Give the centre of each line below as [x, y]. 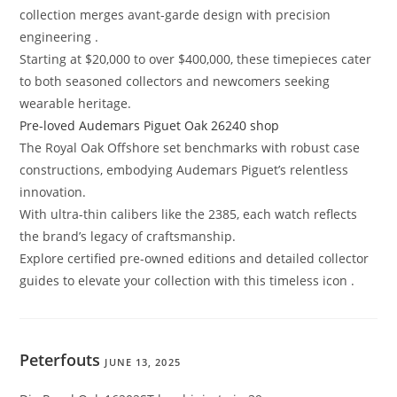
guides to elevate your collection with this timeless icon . [187, 281]
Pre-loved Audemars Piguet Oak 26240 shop [150, 126]
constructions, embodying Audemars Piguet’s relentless [184, 170]
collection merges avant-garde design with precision [175, 15]
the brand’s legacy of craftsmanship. [128, 237]
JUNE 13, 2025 [143, 362]
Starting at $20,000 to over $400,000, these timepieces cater [196, 59]
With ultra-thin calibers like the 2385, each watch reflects [189, 214]
